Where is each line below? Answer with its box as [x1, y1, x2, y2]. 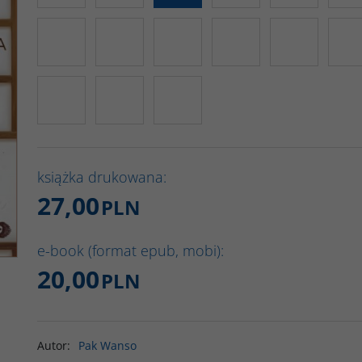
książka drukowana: [37, 167, 166, 187]
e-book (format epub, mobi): [37, 241, 224, 260]
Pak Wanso [78, 338, 137, 353]
